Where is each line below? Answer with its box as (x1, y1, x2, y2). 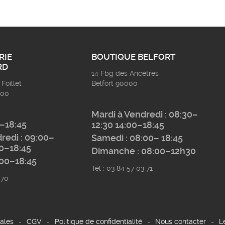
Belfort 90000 (91, 79, 138, 88)
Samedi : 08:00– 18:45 (91, 133, 183, 144)
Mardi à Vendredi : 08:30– (91, 109, 198, 120)
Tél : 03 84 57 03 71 (91, 164, 153, 173)
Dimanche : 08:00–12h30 (91, 146, 196, 157)
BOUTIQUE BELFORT (91, 52, 176, 62)
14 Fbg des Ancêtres (91, 69, 159, 78)
